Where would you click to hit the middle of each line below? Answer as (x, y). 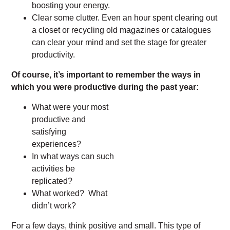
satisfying (49, 132)
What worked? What (70, 193)
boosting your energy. (71, 5)
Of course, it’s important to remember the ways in (106, 75)
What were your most (70, 107)
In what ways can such (73, 156)
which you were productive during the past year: (105, 87)
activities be (54, 169)
